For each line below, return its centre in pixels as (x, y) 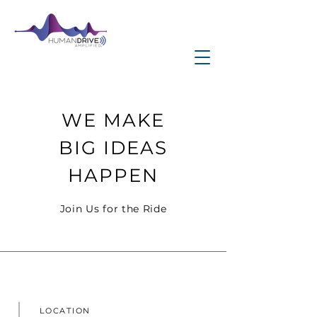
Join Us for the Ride (113, 209)
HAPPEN (113, 175)
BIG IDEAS (113, 148)
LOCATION (65, 311)
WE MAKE (113, 120)
